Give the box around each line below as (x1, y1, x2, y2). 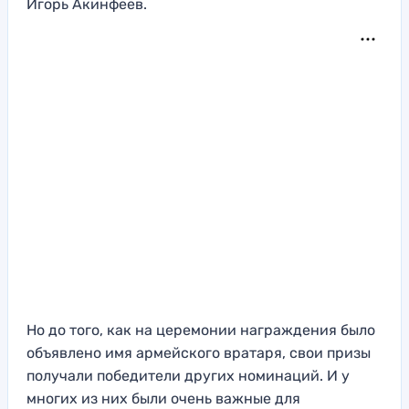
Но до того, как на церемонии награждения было (26, 321, 375, 340)
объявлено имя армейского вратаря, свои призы (26, 344, 371, 362)
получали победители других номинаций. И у (26, 367, 350, 385)
